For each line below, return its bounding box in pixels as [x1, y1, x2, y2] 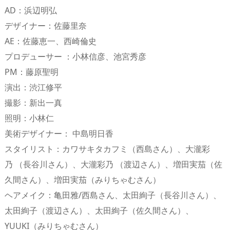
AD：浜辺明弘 [5, 4, 57, 16]
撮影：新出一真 [5, 97, 62, 108]
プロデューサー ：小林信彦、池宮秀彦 [5, 50, 146, 62]
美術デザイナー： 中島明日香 [5, 127, 113, 139]
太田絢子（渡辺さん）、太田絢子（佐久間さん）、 [5, 204, 194, 216]
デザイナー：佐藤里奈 [5, 20, 87, 31]
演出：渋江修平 [5, 81, 62, 93]
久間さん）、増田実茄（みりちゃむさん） [5, 174, 161, 185]
